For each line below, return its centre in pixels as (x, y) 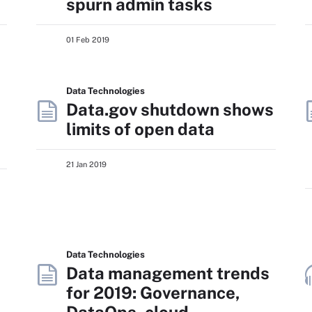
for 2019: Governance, (153, 292)
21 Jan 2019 (86, 164)
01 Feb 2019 (88, 40)
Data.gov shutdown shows (170, 109)
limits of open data (140, 129)
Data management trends (168, 273)
